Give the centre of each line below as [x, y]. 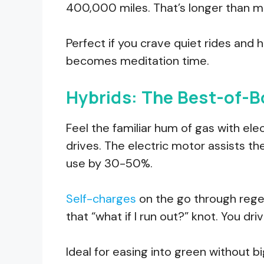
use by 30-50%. [109, 163]
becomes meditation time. [138, 60]
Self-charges [101, 198]
